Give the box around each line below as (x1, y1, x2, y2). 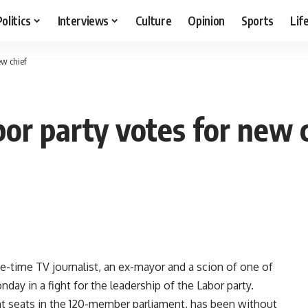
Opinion (188, 12, 225, 28)
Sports (241, 12, 274, 28)
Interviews (57, 12, 109, 28)
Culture (135, 12, 172, 28)
